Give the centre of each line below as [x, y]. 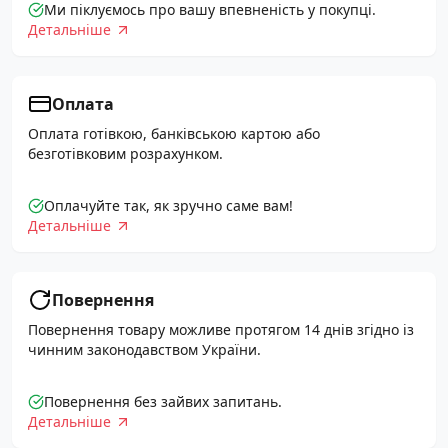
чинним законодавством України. [144, 349]
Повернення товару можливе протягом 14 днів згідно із [221, 329]
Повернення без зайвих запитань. [163, 401]
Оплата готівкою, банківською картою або [174, 133]
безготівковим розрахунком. [125, 153]
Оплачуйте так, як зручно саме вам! [168, 205]
